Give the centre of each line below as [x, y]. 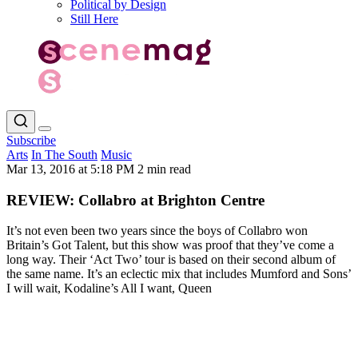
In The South [64, 154]
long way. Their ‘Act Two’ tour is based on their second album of [171, 260]
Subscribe [31, 140]
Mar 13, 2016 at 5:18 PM [72, 169]
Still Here [94, 19]
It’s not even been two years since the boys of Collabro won [157, 231]
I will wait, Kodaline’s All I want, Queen [109, 288]
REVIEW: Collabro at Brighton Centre [135, 200]
